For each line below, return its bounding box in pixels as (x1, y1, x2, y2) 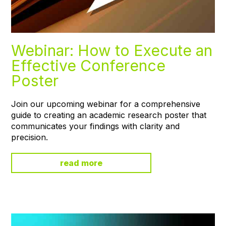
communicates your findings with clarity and (11, 121, 180, 132)
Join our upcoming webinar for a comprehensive (11, 99, 201, 109)
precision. (11, 132, 48, 143)
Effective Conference (11, 56, 166, 75)
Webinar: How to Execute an (11, 41, 213, 60)
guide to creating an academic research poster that (11, 110, 207, 121)
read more (60, 158, 103, 168)
